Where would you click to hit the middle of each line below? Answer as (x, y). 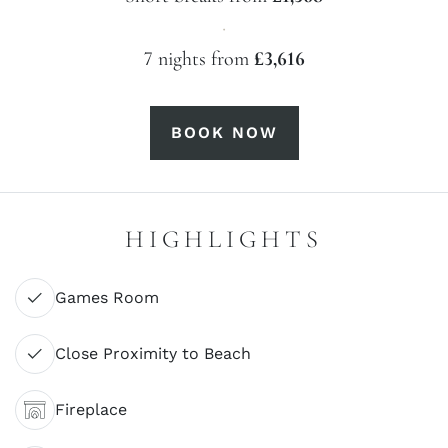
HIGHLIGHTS (224, 239)
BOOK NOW (224, 132)
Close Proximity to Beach (153, 353)
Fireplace (91, 409)
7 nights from (198, 59)
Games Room (107, 297)
